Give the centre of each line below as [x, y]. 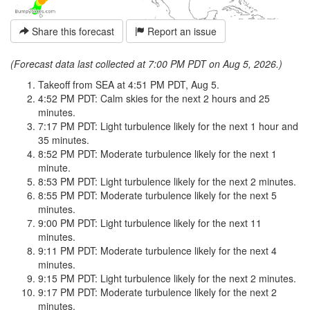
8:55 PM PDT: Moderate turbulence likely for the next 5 [157, 195]
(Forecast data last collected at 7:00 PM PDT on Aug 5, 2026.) [146, 64]
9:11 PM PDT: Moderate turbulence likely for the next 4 [157, 251]
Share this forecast [72, 31]
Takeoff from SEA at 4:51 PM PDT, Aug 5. [129, 85]
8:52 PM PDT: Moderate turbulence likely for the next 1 [157, 154]
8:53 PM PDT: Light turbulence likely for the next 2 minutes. [167, 182]
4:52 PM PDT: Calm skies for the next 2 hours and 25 [154, 99]
